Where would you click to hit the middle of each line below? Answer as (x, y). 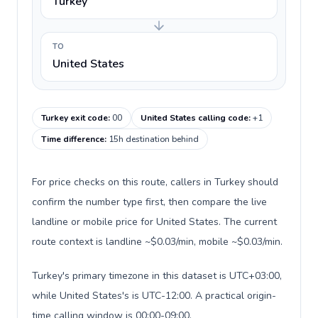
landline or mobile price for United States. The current (154, 222)
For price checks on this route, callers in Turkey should (155, 182)
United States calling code (194, 118)
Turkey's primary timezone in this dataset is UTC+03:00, (157, 276)
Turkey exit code (75, 118)
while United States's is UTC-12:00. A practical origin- (154, 296)
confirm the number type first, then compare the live (149, 202)
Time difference (73, 139)
